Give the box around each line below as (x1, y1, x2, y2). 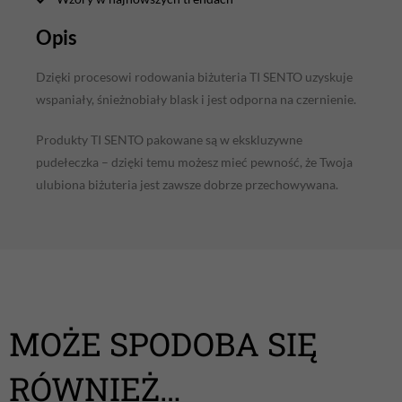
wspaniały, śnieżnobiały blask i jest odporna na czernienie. (36, 92, 356, 108)
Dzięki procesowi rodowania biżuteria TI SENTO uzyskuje (36, 69, 353, 85)
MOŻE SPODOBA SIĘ (9, 322, 318, 366)
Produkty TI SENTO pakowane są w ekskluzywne (36, 132, 302, 148)
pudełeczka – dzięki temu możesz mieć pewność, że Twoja (36, 154, 353, 170)
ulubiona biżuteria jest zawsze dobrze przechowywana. (36, 177, 338, 193)
